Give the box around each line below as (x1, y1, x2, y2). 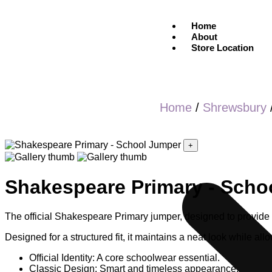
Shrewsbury (203, 101, 267, 115)
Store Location (191, 42, 254, 53)
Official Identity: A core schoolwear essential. (29, 252, 220, 263)
